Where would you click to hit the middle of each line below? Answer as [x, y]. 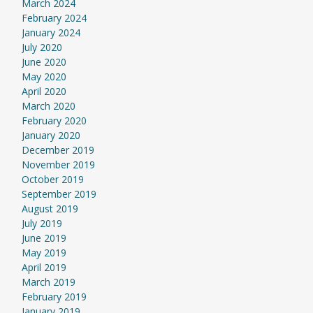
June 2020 [44, 62]
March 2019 [48, 282]
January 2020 [51, 135]
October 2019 [52, 179]
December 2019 [58, 150]
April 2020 [44, 91]
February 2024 [54, 18]
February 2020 [54, 121]
